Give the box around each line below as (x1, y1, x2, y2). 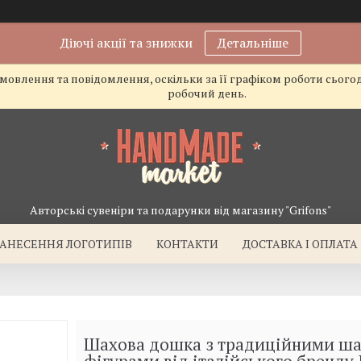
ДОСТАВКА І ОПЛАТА (243, 236, 359, 251)
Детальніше (217, 34, 288, 52)
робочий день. (167, 85, 247, 101)
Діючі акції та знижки (60, 34, 193, 52)
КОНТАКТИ (156, 236, 219, 251)
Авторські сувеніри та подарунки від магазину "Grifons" (30, 202, 331, 218)
